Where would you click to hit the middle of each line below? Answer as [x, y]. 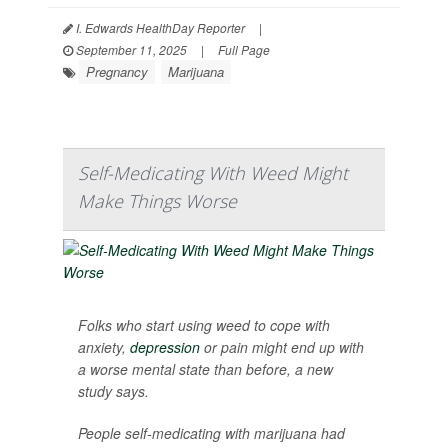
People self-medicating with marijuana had [211, 433]
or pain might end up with [282, 347]
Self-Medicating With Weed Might [213, 173]
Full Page [244, 49]
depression [165, 347]
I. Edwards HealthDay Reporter [159, 27]
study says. [113, 391]
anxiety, [104, 347]
